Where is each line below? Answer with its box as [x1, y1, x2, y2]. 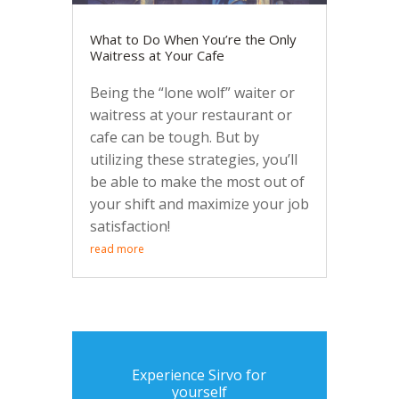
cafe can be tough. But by [89, 127, 259, 148]
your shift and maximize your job [89, 194, 309, 215]
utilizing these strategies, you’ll [89, 150, 297, 170]
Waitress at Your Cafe [89, 46, 224, 65]
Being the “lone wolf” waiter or [89, 83, 295, 103]
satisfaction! [89, 216, 170, 237]
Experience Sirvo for [132, 365, 267, 386]
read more [89, 241, 144, 257]
